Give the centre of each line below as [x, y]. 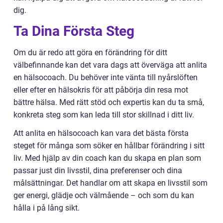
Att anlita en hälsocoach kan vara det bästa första [101, 133]
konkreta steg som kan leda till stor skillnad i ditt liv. [104, 115]
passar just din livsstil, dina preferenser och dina [98, 171]
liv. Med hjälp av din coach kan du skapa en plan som [107, 158]
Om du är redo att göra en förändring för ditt [90, 53]
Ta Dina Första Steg [74, 31]
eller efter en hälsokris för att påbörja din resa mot [101, 90]
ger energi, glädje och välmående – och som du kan [104, 196]
